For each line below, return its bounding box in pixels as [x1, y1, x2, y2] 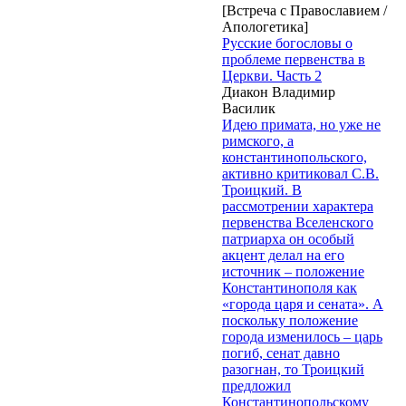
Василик [222, 100, 275, 116]
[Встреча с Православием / [222, 2, 387, 18]
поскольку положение [222, 312, 358, 328]
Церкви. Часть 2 [222, 67, 322, 83]
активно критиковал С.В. [222, 165, 379, 181]
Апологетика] [222, 18, 308, 34]
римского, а [222, 132, 294, 149]
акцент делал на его [222, 246, 344, 263]
